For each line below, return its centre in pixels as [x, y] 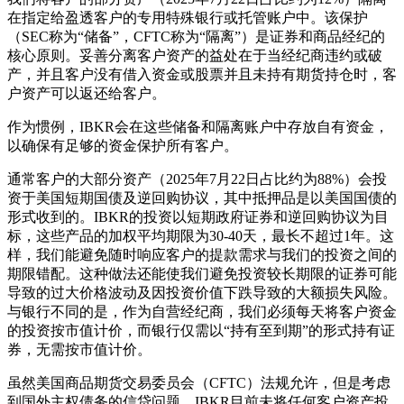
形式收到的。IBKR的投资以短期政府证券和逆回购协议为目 [198, 216]
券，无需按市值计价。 [79, 349]
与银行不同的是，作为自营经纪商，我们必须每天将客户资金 [202, 311]
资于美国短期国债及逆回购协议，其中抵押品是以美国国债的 [202, 197]
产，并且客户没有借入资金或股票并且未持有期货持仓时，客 [202, 74]
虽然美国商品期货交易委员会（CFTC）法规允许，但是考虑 [199, 382]
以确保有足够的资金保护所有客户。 [123, 145]
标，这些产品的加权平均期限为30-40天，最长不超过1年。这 [201, 235]
